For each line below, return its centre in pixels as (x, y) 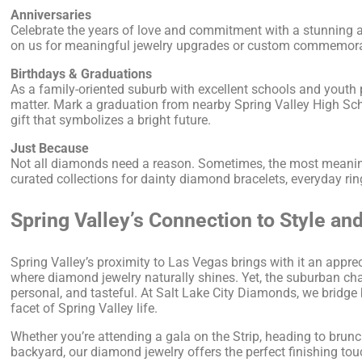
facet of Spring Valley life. (84, 308)
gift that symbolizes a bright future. (111, 120)
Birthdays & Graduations (82, 74)
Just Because (50, 148)
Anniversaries (51, 15)
